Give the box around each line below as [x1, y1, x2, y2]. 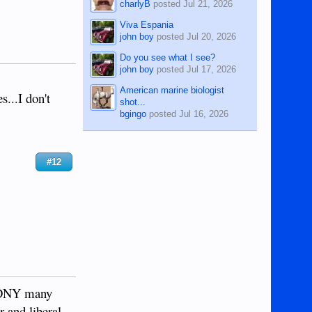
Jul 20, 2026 [187, 31, 237, 42]
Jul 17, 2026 [187, 63, 237, 75]
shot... [120, 96, 146, 107]
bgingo [120, 108, 147, 119]
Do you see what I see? [120, 52, 216, 63]
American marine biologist [120, 84, 225, 95]
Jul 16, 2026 [179, 108, 229, 119]
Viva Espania [120, 19, 174, 30]
